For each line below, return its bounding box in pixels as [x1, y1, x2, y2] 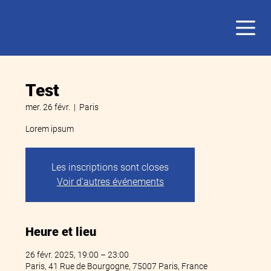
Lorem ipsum [25, 123, 74, 134]
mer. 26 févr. [25, 102, 71, 112]
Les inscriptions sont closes [51, 161, 169, 173]
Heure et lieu [25, 224, 97, 239]
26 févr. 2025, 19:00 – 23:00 [25, 249, 129, 260]
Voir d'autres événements [56, 175, 164, 188]
